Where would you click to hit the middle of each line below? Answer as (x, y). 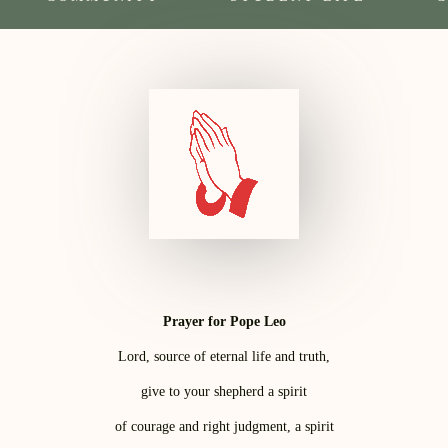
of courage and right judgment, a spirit (224, 427)
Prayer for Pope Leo (224, 322)
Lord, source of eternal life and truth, (224, 357)
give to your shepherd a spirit (224, 392)
